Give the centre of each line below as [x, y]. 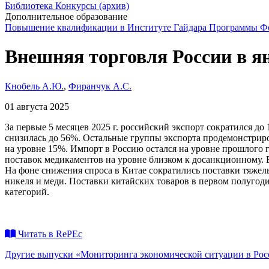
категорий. [27, 192]
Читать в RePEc [49, 234]
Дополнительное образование [66, 17]
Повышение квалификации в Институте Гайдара [107, 27]
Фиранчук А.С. [100, 86]
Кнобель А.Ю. [34, 86]
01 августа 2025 [37, 106]
